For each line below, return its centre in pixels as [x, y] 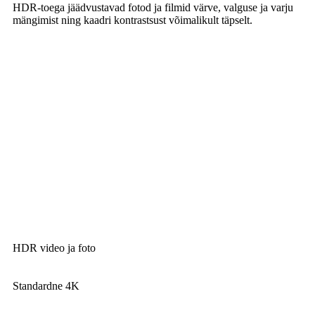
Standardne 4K [46, 285]
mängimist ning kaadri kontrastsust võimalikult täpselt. [133, 20]
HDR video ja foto [54, 247]
